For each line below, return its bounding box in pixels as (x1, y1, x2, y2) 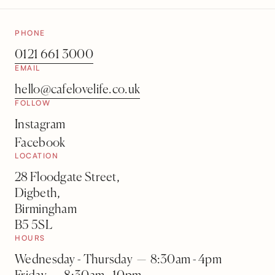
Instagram (15, 118, 66, 132)
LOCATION (15, 151, 58, 161)
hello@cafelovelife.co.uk (15, 83, 141, 97)
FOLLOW (15, 98, 50, 108)
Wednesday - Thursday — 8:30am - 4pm (15, 254, 222, 267)
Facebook (15, 137, 66, 150)
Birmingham (15, 203, 77, 217)
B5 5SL (15, 219, 52, 233)
